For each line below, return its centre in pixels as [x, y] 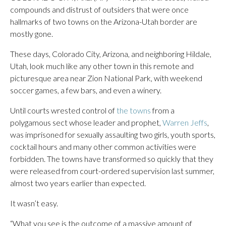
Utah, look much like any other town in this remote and [102, 66]
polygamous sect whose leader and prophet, [86, 122]
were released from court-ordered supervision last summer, [112, 171]
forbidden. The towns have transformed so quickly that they [112, 159]
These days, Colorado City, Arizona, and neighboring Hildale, [111, 54]
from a [163, 110]
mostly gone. [32, 34]
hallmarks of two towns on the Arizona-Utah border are [104, 21]
